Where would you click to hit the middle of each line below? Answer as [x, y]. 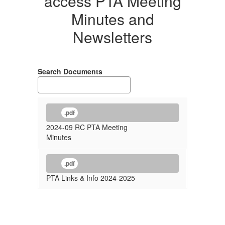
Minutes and [113, 19]
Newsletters [113, 37]
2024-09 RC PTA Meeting [87, 127]
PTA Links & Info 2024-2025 [91, 178]
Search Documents [70, 71]
